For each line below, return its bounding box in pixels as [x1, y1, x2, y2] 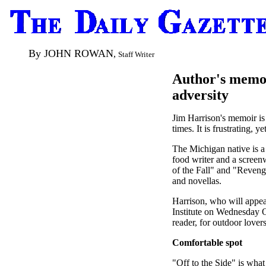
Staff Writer [118, 50, 154, 59]
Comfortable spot [172, 237, 242, 248]
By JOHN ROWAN [28, 47, 113, 59]
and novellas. [172, 176, 221, 186]
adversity [172, 87, 229, 103]
